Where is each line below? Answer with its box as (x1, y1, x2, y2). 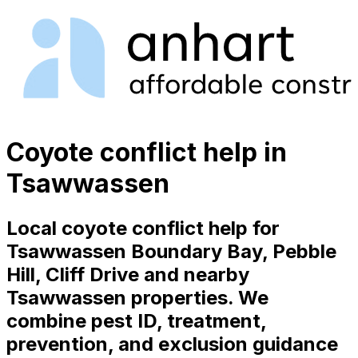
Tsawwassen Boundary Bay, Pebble (6, 239, 336, 263)
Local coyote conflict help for (6, 216, 280, 240)
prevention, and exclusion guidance (6, 332, 338, 356)
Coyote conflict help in (6, 137, 287, 169)
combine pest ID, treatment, (6, 308, 266, 332)
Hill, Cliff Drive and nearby (6, 262, 249, 286)
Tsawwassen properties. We (6, 285, 268, 309)
